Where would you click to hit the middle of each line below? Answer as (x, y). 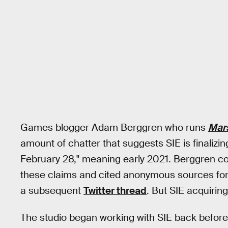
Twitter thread (115, 191)
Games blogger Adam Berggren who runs (114, 128)
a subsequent (52, 191)
